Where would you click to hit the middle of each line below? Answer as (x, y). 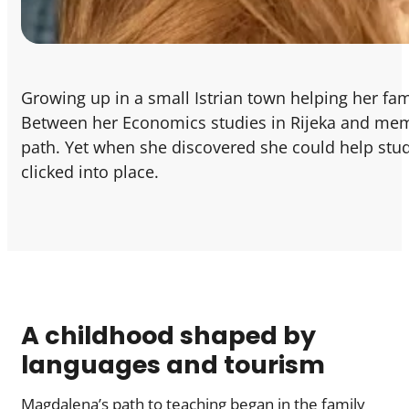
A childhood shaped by (168, 336)
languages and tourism (173, 365)
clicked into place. (90, 172)
